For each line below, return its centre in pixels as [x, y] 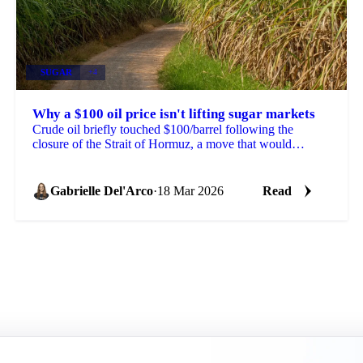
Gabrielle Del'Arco [101, 190]
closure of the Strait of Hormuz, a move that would [162, 143]
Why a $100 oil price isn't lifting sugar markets [173, 113]
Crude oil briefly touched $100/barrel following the [162, 129]
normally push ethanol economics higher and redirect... [172, 158]
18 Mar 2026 [190, 190]
